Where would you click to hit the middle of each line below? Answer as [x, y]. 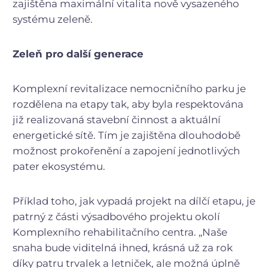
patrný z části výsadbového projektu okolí [116, 216]
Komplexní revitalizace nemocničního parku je [129, 88]
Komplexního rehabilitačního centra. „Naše [120, 232]
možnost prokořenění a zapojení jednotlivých [126, 150]
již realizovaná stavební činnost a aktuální [117, 119]
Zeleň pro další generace [78, 54]
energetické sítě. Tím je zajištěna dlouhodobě [127, 135]
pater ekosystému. [59, 166]
